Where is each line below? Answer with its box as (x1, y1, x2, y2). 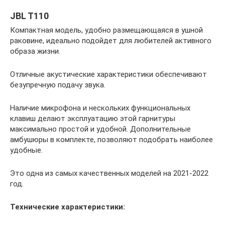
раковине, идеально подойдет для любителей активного (10, 36, 211, 45)
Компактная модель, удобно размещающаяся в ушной (10, 26, 203, 35)
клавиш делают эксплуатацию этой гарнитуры (10, 114, 175, 123)
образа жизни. (10, 47, 60, 56)
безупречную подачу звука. (10, 80, 105, 89)
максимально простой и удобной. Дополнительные (10, 125, 191, 134)
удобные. (10, 146, 43, 155)
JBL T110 (10, 11, 49, 21)
